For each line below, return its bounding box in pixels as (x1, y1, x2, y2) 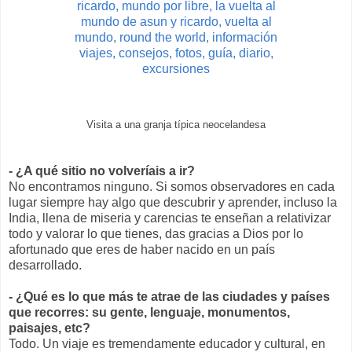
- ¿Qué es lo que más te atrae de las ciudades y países (9, 289, 330, 303)
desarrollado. (9, 258, 82, 272)
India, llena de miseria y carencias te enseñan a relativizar (9, 211, 331, 225)
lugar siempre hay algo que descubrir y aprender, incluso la (9, 195, 337, 209)
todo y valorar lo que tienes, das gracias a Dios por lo (9, 226, 303, 240)
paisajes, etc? (9, 321, 90, 335)
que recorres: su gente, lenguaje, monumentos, (9, 305, 290, 319)
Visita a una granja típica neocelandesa (86, 118, 266, 130)
